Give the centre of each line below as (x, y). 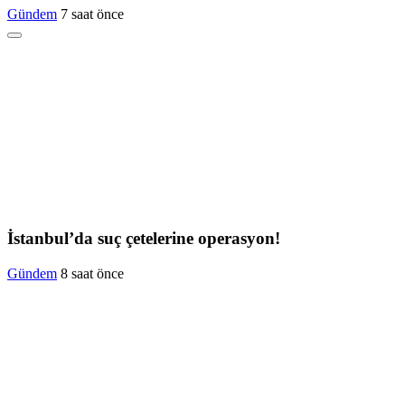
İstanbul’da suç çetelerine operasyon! (144, 239)
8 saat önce (92, 274)
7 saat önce (92, 14)
